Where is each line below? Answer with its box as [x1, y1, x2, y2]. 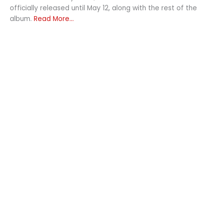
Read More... [34, 14, 74, 23]
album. [10, 14, 34, 23]
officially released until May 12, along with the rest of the [10, 3, 197, 13]
